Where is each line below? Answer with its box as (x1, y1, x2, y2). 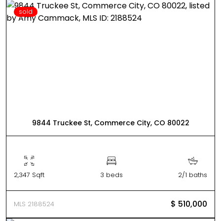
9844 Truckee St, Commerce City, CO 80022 (32, 118, 189, 128)
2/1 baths (178, 170, 207, 180)
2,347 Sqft (14, 170, 44, 180)
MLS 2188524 (14, 199, 54, 209)
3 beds (100, 170, 123, 180)
